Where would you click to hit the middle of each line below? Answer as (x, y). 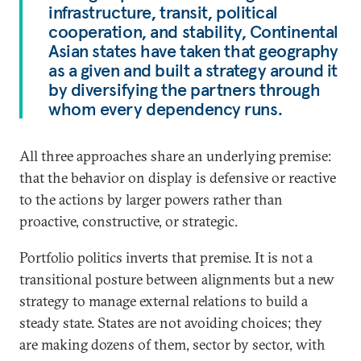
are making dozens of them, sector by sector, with (172, 344)
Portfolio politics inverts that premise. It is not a (166, 257)
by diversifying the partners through (185, 89)
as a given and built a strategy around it (193, 70)
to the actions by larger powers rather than (151, 199)
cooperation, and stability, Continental (193, 31)
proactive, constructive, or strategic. (129, 221)
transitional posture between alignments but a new (177, 279)
